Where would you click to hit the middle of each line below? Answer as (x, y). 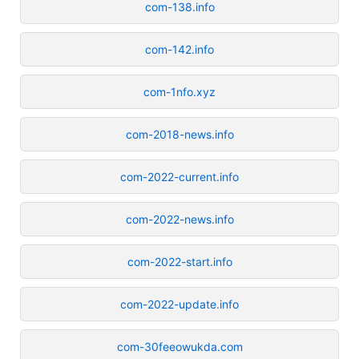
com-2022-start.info (179, 261)
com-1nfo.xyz (179, 91)
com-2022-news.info (179, 219)
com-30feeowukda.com (179, 346)
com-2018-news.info (179, 134)
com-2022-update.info (179, 304)
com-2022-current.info (179, 176)
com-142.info (179, 49)
